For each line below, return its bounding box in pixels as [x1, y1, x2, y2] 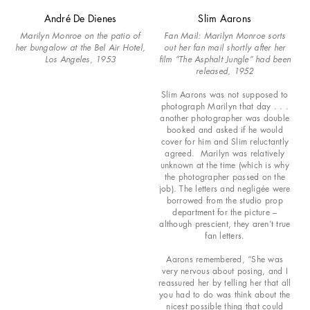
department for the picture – [172, 206, 277, 218]
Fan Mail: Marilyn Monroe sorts [164, 29, 286, 42]
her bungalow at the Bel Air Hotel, [15, 41, 146, 53]
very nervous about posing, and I [161, 264, 288, 277]
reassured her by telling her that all [158, 276, 291, 289]
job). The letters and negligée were [158, 182, 291, 194]
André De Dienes [44, 11, 117, 25]
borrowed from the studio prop [166, 194, 283, 206]
